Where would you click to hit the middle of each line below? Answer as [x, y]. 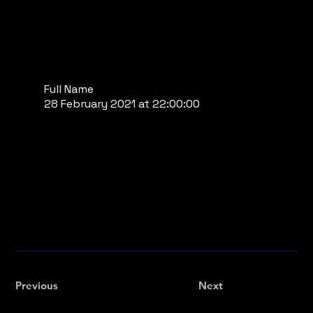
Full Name [68, 89]
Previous [37, 286]
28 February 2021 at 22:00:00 [122, 103]
